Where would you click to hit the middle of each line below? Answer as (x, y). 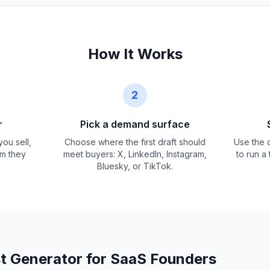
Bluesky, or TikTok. (135, 166)
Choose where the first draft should (135, 142)
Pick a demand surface (135, 124)
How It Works (135, 54)
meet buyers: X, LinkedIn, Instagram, (135, 154)
